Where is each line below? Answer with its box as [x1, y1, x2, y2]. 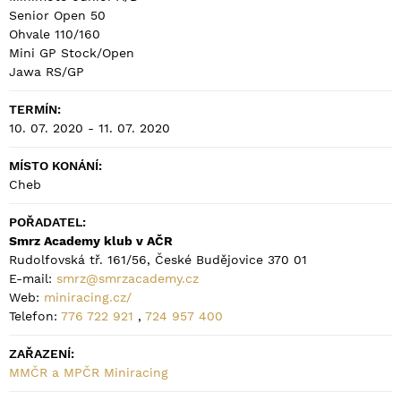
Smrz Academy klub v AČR [9, 234, 173, 249]
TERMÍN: [9, 102, 61, 117]
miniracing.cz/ [44, 290, 132, 305]
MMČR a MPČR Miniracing [9, 365, 168, 380]
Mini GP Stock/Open [9, 46, 134, 61]
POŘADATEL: [9, 215, 86, 230]
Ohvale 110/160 [9, 27, 100, 42]
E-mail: [9, 271, 56, 286]
